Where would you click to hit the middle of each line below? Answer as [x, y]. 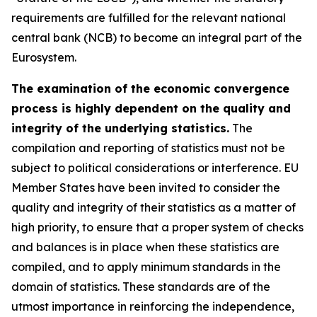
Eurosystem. [44, 57]
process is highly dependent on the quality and [151, 108]
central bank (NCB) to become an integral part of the [157, 38]
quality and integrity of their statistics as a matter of [154, 207]
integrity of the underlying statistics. [120, 128]
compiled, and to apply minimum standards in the [146, 267]
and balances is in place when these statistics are [145, 247]
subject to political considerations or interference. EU [155, 168]
